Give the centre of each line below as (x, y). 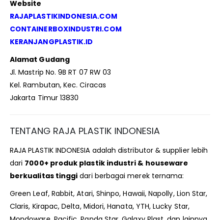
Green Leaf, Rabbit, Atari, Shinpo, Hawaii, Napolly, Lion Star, (109, 194)
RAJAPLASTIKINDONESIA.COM (64, 16)
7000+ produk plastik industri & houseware (107, 163)
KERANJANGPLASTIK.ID (52, 42)
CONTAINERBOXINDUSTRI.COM (66, 29)
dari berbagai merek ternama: (131, 176)
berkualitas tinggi (44, 176)
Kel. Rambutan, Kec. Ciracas (58, 85)
